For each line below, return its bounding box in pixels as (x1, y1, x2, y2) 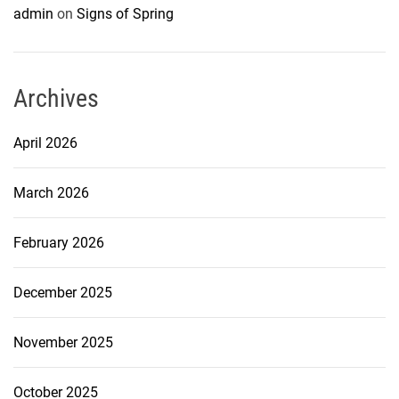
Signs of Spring (77, 4, 174, 22)
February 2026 (13, 233, 104, 251)
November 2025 (13, 333, 113, 351)
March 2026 (13, 183, 89, 201)
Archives (13, 83, 99, 113)
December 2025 (13, 283, 112, 301)
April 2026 (13, 134, 77, 151)
